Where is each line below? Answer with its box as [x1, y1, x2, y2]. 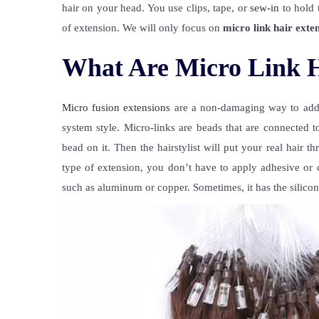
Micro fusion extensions [62, 102, 171, 113]
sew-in [246, 2, 280, 14]
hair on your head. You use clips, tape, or [62, 2, 247, 14]
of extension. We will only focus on [62, 22, 223, 33]
